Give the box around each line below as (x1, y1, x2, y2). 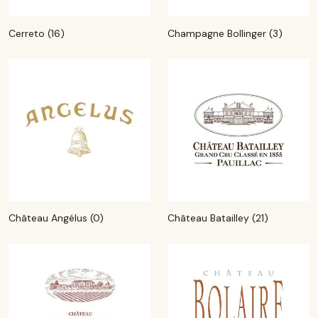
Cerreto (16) (9, 27, 65, 40)
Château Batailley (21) (168, 212, 268, 224)
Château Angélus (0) (9, 212, 104, 224)
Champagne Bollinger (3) (168, 27, 283, 40)
